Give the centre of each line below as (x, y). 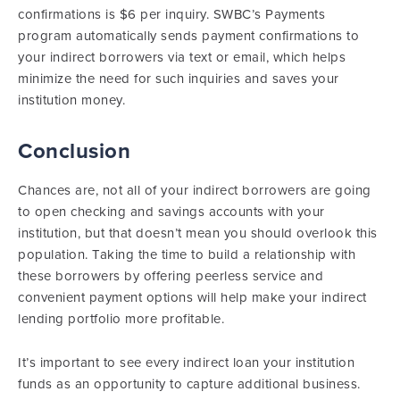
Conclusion (74, 152)
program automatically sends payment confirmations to (188, 36)
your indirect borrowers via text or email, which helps (182, 58)
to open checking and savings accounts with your (171, 212)
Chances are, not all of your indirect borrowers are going (195, 191)
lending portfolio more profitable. (121, 319)
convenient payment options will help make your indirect (192, 298)
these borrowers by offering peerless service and (171, 276)
